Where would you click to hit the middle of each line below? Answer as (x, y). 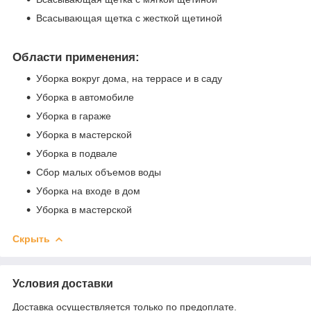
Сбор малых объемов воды (99, 172)
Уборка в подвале (77, 153)
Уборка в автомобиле (85, 97)
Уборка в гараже (74, 116)
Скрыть (31, 238)
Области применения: (76, 58)
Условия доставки (63, 283)
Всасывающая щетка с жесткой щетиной (129, 18)
